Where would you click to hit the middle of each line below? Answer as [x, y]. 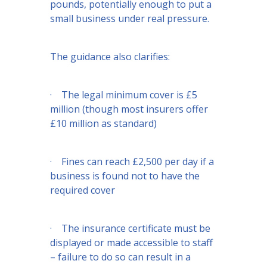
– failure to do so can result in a [120, 257]
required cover [83, 190]
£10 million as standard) [103, 124]
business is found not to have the [125, 176]
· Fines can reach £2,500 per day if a [132, 162]
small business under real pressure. [130, 19]
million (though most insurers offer [129, 109]
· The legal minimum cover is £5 [124, 95]
